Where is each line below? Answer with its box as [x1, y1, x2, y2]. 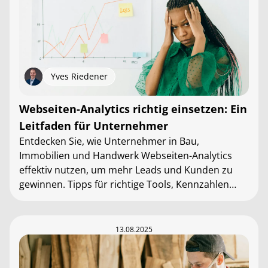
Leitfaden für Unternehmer [19, 118, 168, 133]
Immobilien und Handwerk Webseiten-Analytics [19, 149, 232, 162]
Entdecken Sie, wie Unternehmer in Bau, [19, 135, 199, 148]
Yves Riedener [51, 71, 108, 82]
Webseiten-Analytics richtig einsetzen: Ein [19, 102, 247, 116]
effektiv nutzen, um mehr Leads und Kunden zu [19, 163, 233, 176]
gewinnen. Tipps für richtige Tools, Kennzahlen [19, 178, 229, 191]
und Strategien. [19, 192, 89, 205]
